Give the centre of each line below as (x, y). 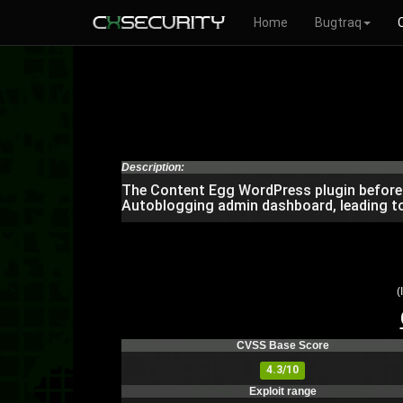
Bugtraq (338, 22)
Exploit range (282, 391)
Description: (153, 167)
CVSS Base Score (282, 345)
